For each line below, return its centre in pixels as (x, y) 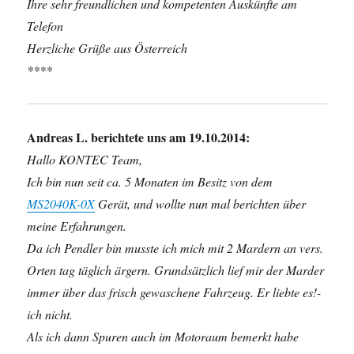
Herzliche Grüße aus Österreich (107, 48)
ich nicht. (50, 314)
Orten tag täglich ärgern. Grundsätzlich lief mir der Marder (176, 270)
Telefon (45, 26)
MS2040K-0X (61, 203)
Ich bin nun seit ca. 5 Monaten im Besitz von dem (150, 181)
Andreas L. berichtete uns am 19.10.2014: (139, 137)
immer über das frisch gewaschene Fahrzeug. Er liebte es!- (174, 292)
